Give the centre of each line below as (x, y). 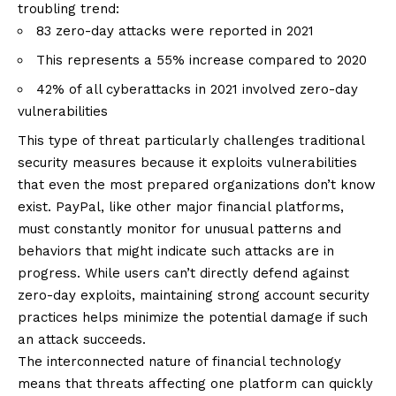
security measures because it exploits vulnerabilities (187, 163)
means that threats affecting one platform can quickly (195, 384)
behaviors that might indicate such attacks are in (176, 251)
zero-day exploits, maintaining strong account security (194, 296)
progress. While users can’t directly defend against (183, 274)
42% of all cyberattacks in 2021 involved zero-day (197, 90)
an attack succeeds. (82, 340)
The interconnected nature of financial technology (179, 362)
